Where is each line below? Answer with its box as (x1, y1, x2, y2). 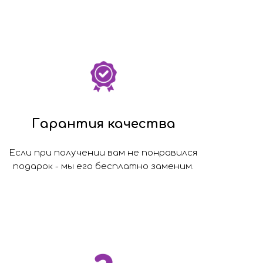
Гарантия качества (31, 116, 176, 131)
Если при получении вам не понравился (9, 147, 197, 158)
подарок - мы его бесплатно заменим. (13, 161, 194, 171)
